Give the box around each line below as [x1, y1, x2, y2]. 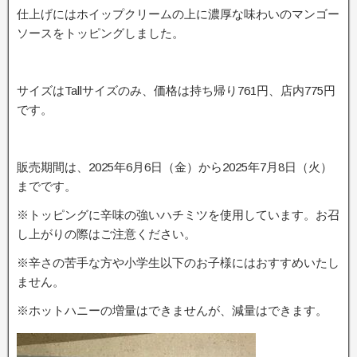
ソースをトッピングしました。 [17, 26, 184, 40]
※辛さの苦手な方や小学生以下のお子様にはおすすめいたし [17, 256, 339, 269]
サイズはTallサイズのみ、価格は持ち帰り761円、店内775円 [17, 84, 335, 97]
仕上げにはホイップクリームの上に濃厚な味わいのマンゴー [17, 7, 339, 21]
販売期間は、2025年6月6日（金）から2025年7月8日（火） [17, 160, 332, 174]
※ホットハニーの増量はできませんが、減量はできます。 [17, 304, 328, 317]
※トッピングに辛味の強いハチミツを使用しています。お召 [17, 208, 339, 222]
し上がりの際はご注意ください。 [17, 227, 196, 241]
